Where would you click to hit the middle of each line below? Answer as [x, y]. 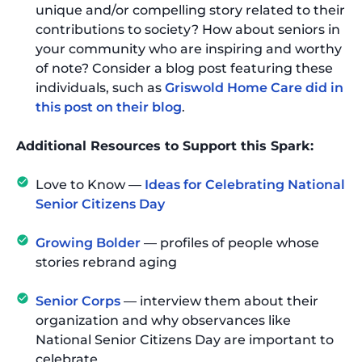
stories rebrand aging [106, 262]
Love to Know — [90, 185]
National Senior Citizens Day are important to [185, 340]
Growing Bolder [88, 243]
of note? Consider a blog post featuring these [184, 68]
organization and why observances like [163, 320]
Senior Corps [78, 301]
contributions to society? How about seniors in [188, 29]
